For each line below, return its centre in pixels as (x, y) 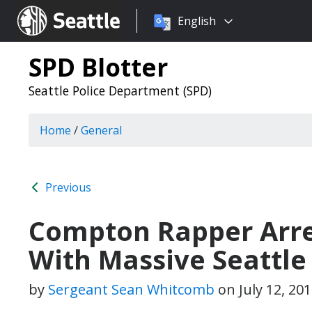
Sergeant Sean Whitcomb (131, 289)
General (101, 130)
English (197, 21)
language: (162, 38)
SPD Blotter (98, 67)
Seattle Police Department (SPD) (120, 91)
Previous (67, 187)
